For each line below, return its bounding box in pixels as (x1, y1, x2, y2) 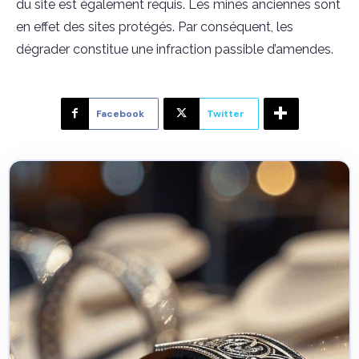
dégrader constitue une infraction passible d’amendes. (16, 42, 333, 57)
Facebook (95, 107, 144, 120)
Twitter (206, 107, 244, 120)
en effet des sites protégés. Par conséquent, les (16, 19, 293, 34)
